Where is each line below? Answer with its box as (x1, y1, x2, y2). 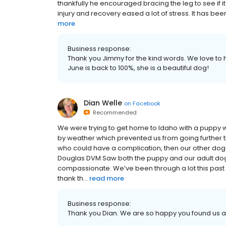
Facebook (133, 99, 160, 107)
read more (89, 174, 124, 183)
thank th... (58, 174, 88, 183)
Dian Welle (84, 98, 122, 108)
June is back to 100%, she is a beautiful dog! (68, 63, 209, 73)
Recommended (90, 108, 137, 117)
